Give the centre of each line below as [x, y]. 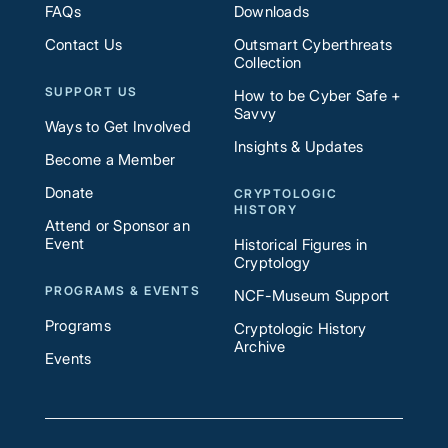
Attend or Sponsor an [117, 225]
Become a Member [110, 159]
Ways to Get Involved [117, 126]
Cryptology [272, 262]
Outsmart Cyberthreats [313, 44]
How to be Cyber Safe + [317, 95]
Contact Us [83, 44]
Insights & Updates [298, 146]
